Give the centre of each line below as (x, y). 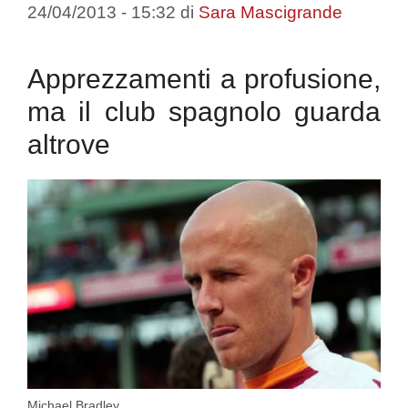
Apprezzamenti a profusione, (204, 79)
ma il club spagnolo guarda (204, 112)
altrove (69, 145)
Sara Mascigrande (270, 13)
